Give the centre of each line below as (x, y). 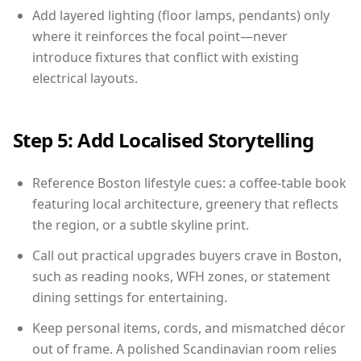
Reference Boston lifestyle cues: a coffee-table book (189, 183)
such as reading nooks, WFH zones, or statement (181, 276)
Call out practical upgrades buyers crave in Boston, (187, 255)
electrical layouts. (85, 78)
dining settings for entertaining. (130, 297)
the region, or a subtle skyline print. (141, 224)
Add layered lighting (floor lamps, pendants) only (181, 15)
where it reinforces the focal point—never (160, 36)
